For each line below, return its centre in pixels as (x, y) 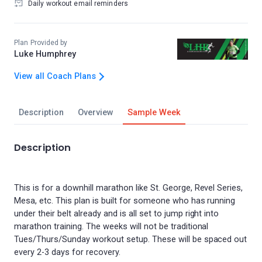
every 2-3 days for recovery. (67, 252)
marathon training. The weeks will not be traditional (111, 227)
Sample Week (154, 113)
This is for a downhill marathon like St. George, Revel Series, (129, 188)
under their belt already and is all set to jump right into (117, 214)
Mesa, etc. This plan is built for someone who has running (125, 201)
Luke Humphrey (45, 54)
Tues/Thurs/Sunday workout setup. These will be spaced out (131, 239)
